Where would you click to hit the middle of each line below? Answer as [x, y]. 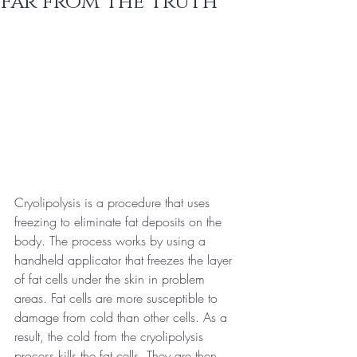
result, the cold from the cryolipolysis [111, 336]
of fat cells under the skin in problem [112, 279]
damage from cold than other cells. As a [123, 317]
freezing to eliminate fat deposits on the [120, 221]
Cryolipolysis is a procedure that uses [114, 202]
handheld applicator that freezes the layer [125, 259]
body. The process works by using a [112, 240]
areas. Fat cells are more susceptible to [118, 298]
